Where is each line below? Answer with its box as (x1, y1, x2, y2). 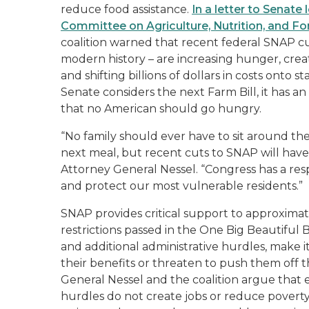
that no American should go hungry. (61, 102, 261, 115)
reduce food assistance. (61, 3, 192, 16)
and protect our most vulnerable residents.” (61, 179, 303, 192)
